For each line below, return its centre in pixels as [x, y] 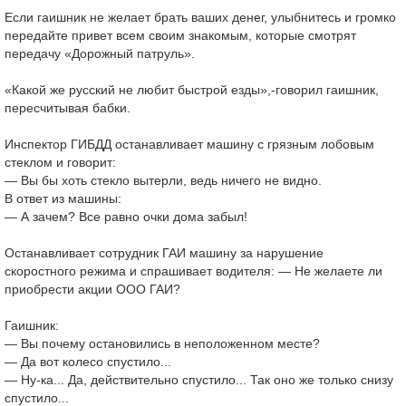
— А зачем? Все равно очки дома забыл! [126, 217]
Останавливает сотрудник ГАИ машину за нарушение [164, 253]
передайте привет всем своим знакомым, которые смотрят [180, 35]
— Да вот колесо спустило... [88, 362]
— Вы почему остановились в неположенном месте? [162, 343]
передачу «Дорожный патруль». [100, 53]
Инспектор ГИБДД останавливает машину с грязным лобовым [189, 144]
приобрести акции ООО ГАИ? [92, 289]
